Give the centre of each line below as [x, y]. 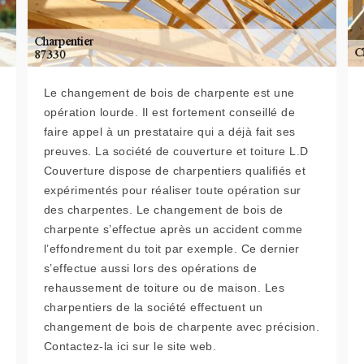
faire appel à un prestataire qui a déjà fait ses [169, 132]
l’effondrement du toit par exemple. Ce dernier [171, 249]
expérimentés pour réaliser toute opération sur [172, 190]
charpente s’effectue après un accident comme [173, 229]
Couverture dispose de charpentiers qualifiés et [175, 171]
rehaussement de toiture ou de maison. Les [164, 288]
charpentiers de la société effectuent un [153, 307]
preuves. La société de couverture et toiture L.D [176, 151]
